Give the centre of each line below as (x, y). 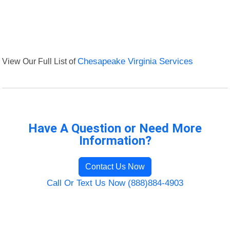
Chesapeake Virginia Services (136, 62)
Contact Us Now (115, 167)
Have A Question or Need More (115, 129)
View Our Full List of (40, 61)
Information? (115, 141)
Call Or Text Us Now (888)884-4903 (115, 183)
